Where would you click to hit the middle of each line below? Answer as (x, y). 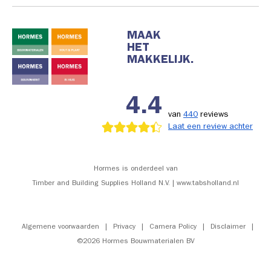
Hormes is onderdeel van (135, 169)
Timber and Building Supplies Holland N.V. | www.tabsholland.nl (135, 184)
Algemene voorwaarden (60, 227)
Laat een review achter (211, 127)
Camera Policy (173, 227)
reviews (213, 115)
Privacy (124, 227)
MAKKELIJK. (161, 60)
